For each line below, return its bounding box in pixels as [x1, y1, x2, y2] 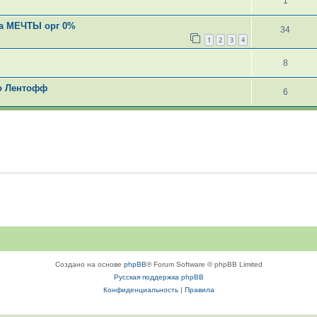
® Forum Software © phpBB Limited [146, 260, 263, 269]
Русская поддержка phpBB [113, 273, 204, 282]
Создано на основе [54, 260, 124, 269]
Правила [184, 286, 214, 294]
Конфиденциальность [103, 286, 178, 294]
